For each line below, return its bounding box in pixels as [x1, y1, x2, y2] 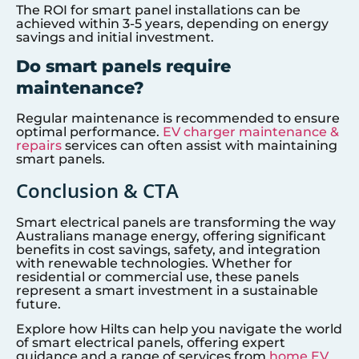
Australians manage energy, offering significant [16, 228, 326, 244]
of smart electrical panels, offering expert [16, 334, 285, 350]
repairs [16, 138, 62, 154]
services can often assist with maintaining [62, 138, 337, 154]
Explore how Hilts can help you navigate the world [16, 321, 342, 337]
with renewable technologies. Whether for [16, 255, 292, 271]
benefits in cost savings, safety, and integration [16, 241, 321, 257]
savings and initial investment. [16, 29, 214, 45]
